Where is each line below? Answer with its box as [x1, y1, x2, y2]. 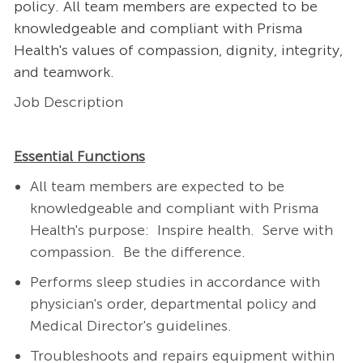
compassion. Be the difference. [29, 243, 246, 262]
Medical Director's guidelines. [29, 317, 232, 335]
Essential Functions [13, 147, 145, 166]
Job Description [13, 93, 123, 112]
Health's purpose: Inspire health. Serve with [29, 221, 333, 240]
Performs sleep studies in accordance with [29, 273, 320, 292]
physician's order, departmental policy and [29, 295, 317, 314]
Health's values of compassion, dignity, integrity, [13, 41, 343, 60]
